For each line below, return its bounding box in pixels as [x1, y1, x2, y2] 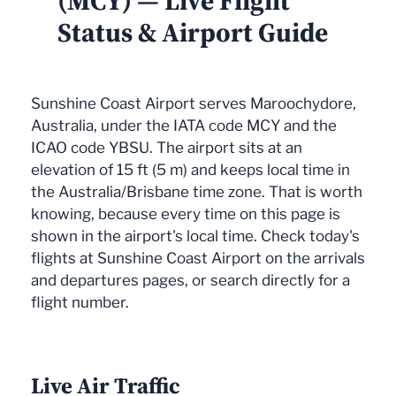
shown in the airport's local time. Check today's [31, 227, 360, 246]
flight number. [31, 293, 129, 312]
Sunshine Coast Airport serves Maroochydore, [31, 95, 356, 113]
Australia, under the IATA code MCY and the [31, 117, 337, 135]
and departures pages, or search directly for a [31, 271, 350, 290]
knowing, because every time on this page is [31, 205, 340, 224]
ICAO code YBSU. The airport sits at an [31, 139, 302, 157]
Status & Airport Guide [57, 14, 328, 51]
